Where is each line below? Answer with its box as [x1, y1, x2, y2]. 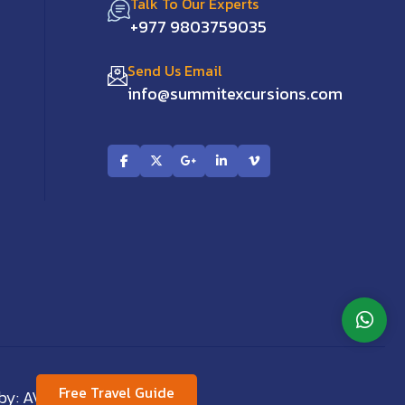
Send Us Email [127, 60, 222, 81]
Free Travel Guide [58, 381, 174, 403]
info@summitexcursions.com [127, 81, 343, 106]
